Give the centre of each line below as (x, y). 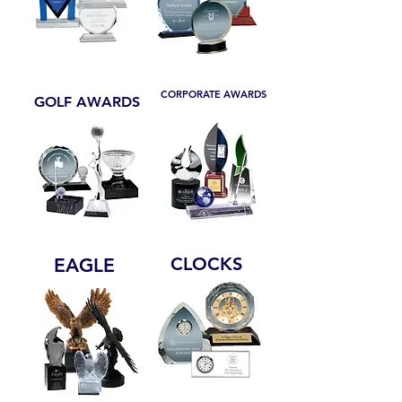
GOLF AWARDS (87, 102)
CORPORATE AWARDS (214, 95)
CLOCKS (206, 264)
